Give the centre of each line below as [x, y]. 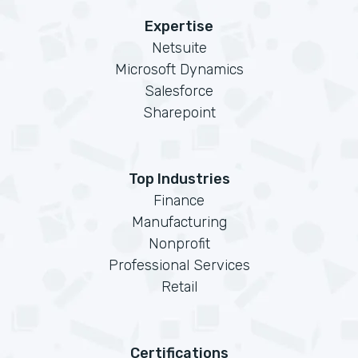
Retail [179, 287]
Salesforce [179, 91]
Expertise [179, 26]
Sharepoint [179, 113]
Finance [179, 201]
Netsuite [179, 48]
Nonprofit [179, 244]
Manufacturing [179, 222]
